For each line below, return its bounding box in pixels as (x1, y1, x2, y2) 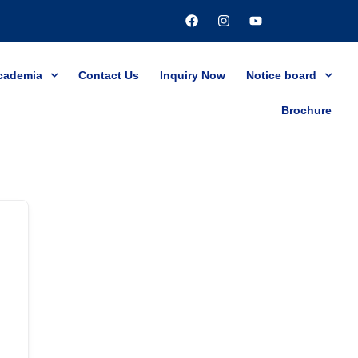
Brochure (280, 104, 332, 117)
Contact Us (78, 69, 139, 82)
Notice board (245, 69, 316, 82)
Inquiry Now (159, 69, 225, 82)
